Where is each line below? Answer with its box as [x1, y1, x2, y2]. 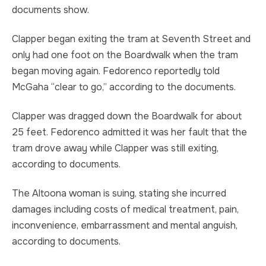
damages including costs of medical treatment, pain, [12, 203, 239, 216]
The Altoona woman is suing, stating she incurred [12, 187, 226, 199]
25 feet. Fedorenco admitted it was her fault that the [12, 126, 247, 138]
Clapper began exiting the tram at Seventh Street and [12, 33, 251, 45]
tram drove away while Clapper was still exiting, [12, 142, 218, 154]
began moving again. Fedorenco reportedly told [12, 65, 220, 77]
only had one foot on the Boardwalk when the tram [12, 49, 238, 61]
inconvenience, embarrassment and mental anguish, [12, 219, 237, 232]
